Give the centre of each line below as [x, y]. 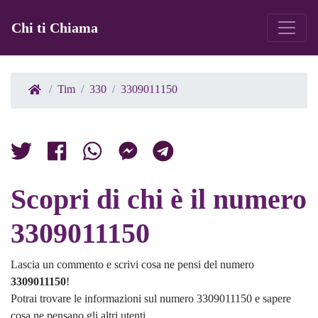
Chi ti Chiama [55, 28]
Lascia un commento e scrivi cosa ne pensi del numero [132, 265]
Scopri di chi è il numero [159, 199]
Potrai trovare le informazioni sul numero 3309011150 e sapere [151, 299]
